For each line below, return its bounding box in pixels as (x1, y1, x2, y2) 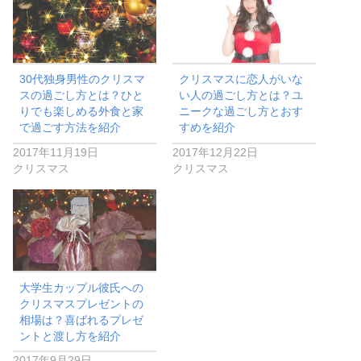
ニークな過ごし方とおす (179, 105, 304, 118)
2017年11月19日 (13, 145, 98, 159)
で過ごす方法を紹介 (19, 121, 122, 135)
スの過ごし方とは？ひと (19, 89, 144, 102)
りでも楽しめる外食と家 (19, 105, 144, 118)
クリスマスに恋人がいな (179, 73, 304, 86)
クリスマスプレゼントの (19, 297, 144, 310)
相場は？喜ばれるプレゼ (19, 313, 144, 326)
